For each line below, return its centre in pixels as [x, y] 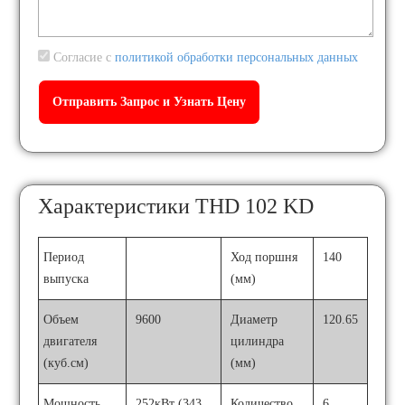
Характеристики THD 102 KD [176, 206]
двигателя [71, 341]
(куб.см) [66, 363]
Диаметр [254, 320]
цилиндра [258, 341]
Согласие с [83, 57]
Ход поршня [264, 257]
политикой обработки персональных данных [237, 57]
